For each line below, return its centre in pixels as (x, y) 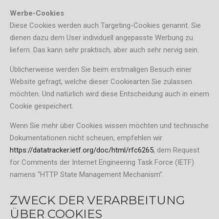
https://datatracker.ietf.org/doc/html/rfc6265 (82, 150)
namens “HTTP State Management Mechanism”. (87, 175)
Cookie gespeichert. (42, 106)
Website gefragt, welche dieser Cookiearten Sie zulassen (101, 82)
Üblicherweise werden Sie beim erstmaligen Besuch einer (101, 70)
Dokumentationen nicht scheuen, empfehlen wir (86, 138)
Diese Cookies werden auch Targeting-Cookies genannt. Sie (105, 26)
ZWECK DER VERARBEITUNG (97, 200)
